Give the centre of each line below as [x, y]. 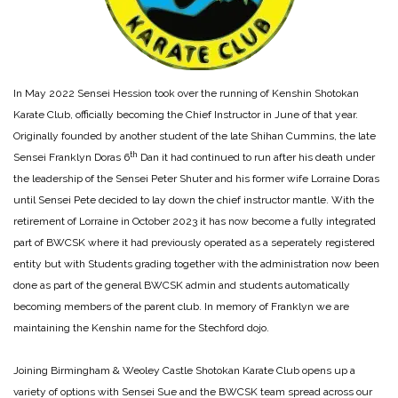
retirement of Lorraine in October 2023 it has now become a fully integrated [195, 222]
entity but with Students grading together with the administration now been [196, 264]
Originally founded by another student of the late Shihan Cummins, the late [195, 136]
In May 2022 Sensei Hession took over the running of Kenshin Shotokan [186, 94]
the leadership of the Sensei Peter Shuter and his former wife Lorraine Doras [196, 179]
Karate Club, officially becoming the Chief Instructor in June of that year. [186, 115]
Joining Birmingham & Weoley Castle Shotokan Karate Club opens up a [184, 371]
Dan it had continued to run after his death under [256, 158]
